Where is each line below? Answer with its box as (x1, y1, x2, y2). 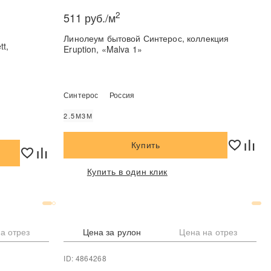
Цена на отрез (179, 225, 238, 238)
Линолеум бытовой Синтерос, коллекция (64, 31, 188, 44)
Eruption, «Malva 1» (64, 42, 142, 55)
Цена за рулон (82, 225, 142, 238)
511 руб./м (64, 10, 116, 26)
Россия (109, 90, 134, 100)
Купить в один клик (87, 165, 168, 178)
